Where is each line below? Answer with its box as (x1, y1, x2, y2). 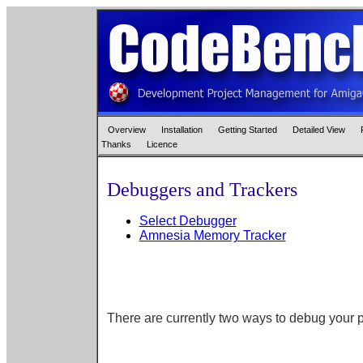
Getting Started (217, 125, 280, 135)
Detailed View (292, 125, 348, 135)
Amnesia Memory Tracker (139, 228, 286, 242)
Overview (107, 125, 148, 135)
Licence (146, 139, 177, 149)
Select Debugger (139, 214, 237, 228)
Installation (160, 125, 205, 135)
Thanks (100, 139, 134, 149)
